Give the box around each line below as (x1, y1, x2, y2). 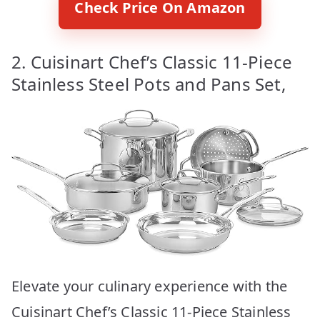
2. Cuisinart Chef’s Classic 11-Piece (11, 49, 293, 74)
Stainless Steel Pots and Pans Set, (11, 71, 286, 96)
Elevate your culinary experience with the (11, 276, 288, 296)
